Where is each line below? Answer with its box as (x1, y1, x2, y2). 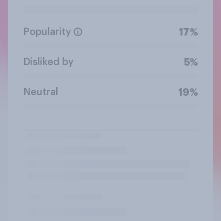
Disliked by (23, 57, 74, 67)
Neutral (23, 87, 58, 97)
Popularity (23, 27, 71, 37)
